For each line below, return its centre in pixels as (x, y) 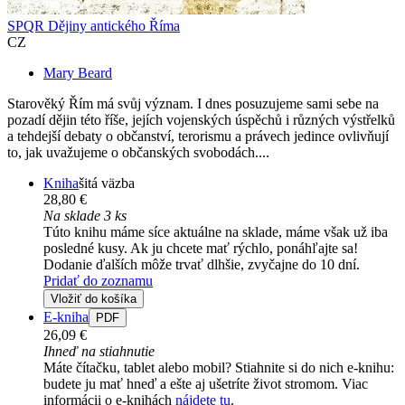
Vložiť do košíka (94, 299)
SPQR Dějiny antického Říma (94, 26)
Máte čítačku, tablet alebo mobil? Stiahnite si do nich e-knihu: (219, 368)
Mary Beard (78, 73)
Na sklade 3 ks (85, 216)
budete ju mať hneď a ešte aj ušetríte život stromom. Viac (206, 384)
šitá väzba (107, 184)
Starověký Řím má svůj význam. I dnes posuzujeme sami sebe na (193, 104)
